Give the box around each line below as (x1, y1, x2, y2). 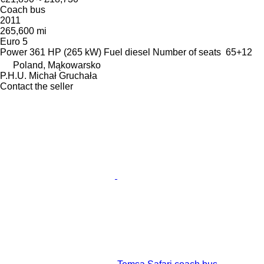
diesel (125, 47, 150, 57)
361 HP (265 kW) (29, 47, 101, 57)
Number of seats (153, 47, 221, 57)
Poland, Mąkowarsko (13, 60, 101, 70)
